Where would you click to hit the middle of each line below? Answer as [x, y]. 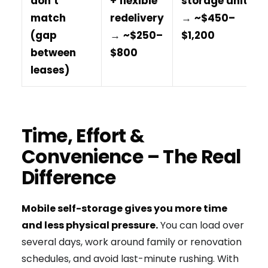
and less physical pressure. [90, 225]
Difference [69, 177]
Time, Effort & [83, 135]
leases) [50, 70]
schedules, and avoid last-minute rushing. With [130, 258]
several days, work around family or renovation [132, 242]
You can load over [201, 225]
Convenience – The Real [131, 156]
